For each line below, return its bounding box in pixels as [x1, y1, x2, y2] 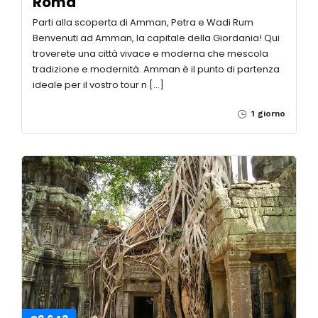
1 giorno [248, 109, 285, 119]
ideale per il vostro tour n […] [33, 78, 164, 92]
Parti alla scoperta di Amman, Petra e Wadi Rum [33, 16, 253, 30]
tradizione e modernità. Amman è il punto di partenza [33, 62, 280, 77]
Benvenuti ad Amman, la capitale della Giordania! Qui [33, 31, 280, 45]
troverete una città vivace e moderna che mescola [33, 47, 268, 61]
